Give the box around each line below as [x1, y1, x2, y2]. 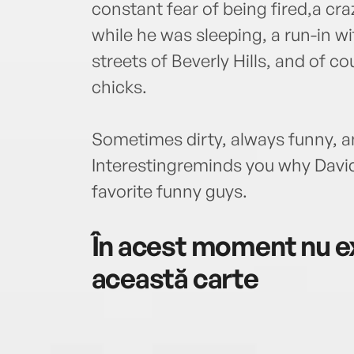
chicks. [91, 76, 147, 98]
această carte [91, 261, 258, 296]
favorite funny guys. [91, 180, 247, 202]
